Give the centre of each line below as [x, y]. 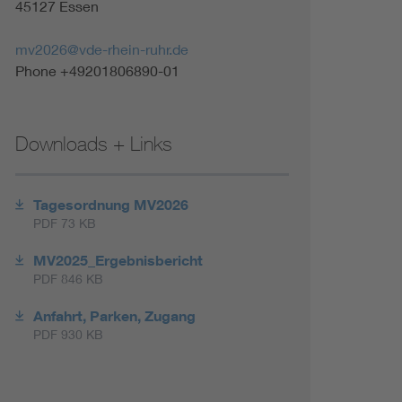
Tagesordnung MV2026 [110, 205]
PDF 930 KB [68, 334]
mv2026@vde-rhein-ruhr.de [101, 49]
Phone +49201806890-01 [97, 70]
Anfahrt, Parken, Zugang [114, 316]
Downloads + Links [93, 144]
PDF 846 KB [68, 279]
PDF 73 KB [64, 223]
